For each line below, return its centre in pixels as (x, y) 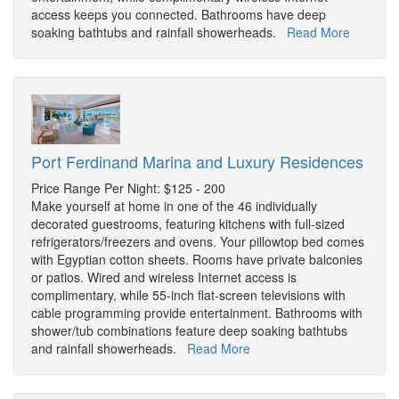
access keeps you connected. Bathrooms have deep (179, 15)
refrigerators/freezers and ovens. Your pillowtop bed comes (198, 242)
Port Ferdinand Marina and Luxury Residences (197, 162)
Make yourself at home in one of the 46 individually (174, 206)
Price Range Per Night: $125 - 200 (128, 188)
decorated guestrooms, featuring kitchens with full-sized (188, 224)
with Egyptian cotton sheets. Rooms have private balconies (197, 260)
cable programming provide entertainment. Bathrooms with (197, 313)
